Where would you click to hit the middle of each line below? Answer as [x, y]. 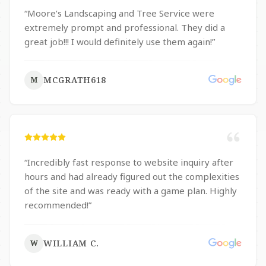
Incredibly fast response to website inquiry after [130, 162]
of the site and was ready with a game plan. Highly [131, 191]
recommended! [56, 205]
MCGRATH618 [75, 80]
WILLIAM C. [71, 243]
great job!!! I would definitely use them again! [118, 42]
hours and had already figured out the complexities [132, 176]
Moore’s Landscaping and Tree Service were [121, 13]
